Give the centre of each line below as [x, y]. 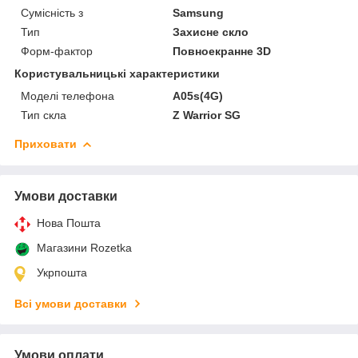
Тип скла [44, 115]
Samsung [199, 12]
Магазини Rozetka [84, 247]
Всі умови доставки [71, 303]
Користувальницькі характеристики [117, 73]
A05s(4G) [198, 95]
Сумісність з [52, 12]
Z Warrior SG [207, 115]
